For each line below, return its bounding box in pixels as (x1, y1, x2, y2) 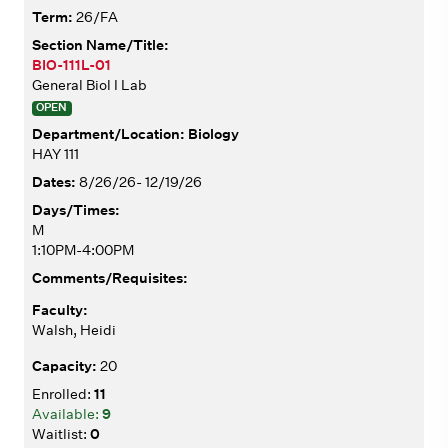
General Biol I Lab (32, 75, 147, 94)
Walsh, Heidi (32, 321, 116, 340)
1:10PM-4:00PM (32, 241, 134, 260)
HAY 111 (32, 145, 79, 164)
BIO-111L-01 (32, 55, 111, 74)
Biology (188, 125, 239, 144)
